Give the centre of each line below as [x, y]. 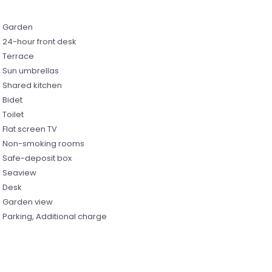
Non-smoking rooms [43, 143]
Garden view [27, 202]
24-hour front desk [39, 41]
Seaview [19, 172]
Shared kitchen [32, 85]
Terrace [18, 56]
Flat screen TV [29, 129]
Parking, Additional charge [54, 216]
